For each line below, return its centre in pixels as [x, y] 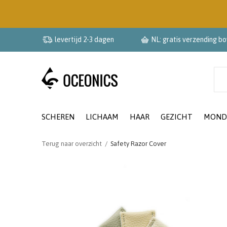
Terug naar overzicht [72, 144]
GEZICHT [177, 117]
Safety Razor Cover [138, 144]
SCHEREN [58, 117]
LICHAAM [102, 117]
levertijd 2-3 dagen [84, 40]
